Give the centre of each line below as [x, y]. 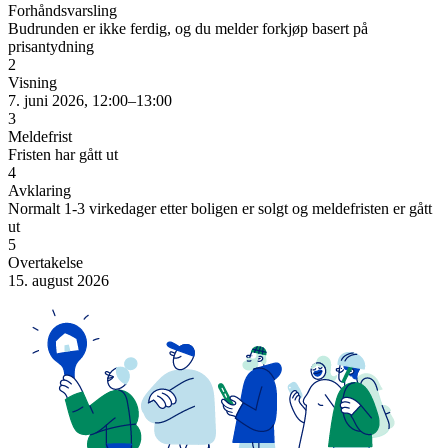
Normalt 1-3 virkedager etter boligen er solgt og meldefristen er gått [220, 208]
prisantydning [51, 46]
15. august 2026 [58, 280]
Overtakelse [45, 262]
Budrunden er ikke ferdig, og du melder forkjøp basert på [188, 28]
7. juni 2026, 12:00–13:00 [90, 100]
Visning [32, 82]
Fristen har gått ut [63, 154]
